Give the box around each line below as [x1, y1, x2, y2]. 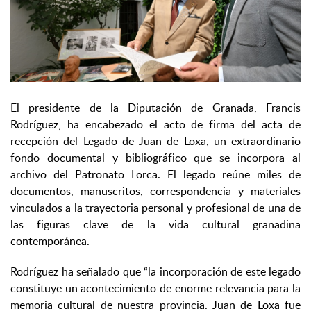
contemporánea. [10, 233, 90, 249]
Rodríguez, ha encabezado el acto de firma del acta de [10, 117, 301, 133]
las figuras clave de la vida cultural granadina [10, 217, 301, 233]
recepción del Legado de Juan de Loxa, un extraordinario [10, 133, 301, 149]
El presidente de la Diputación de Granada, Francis [10, 100, 301, 116]
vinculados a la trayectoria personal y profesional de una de [10, 200, 301, 216]
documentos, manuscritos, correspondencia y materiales [10, 183, 301, 199]
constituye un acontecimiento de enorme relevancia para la [10, 280, 301, 296]
